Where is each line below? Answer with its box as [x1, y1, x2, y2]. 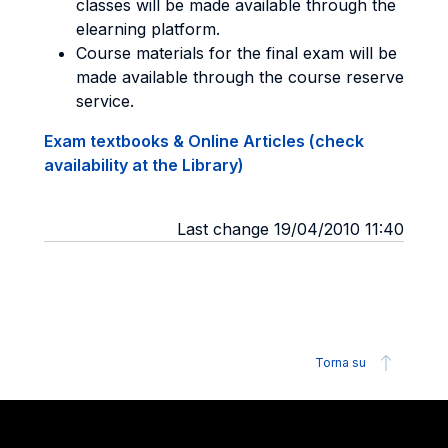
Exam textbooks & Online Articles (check [44, 131, 364, 151]
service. [76, 91, 134, 111]
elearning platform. [76, 19, 220, 39]
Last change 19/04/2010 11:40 [177, 219, 404, 239]
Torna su [315, 355, 366, 370]
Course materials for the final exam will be [76, 43, 397, 63]
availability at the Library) [44, 155, 244, 175]
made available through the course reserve [76, 67, 404, 87]
